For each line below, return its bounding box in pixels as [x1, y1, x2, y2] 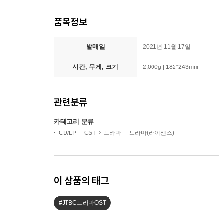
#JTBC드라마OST [59, 199, 106, 206]
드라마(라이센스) [129, 130, 174, 136]
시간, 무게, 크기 [72, 63, 118, 70]
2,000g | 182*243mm [143, 64, 198, 70]
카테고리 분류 [54, 118, 94, 125]
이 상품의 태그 [54, 175, 109, 187]
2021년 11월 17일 [143, 44, 191, 50]
